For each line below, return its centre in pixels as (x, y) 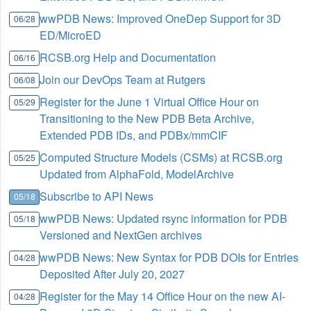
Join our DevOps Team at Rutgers (123, 80)
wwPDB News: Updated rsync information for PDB (164, 219)
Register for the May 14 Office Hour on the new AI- (163, 296)
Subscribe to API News (97, 196)
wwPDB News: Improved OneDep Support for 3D (161, 19)
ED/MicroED (71, 35)
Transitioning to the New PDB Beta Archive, (147, 119)
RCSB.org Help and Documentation (128, 58)
